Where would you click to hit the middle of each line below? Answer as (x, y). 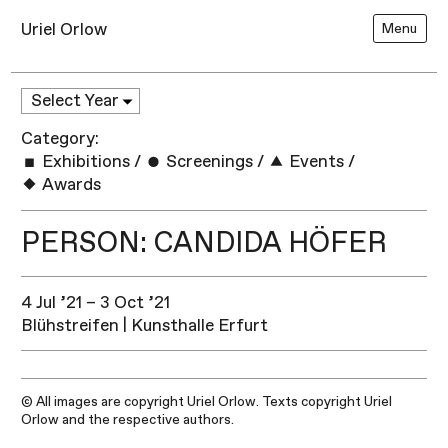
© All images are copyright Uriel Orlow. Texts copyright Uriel (207, 401)
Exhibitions (84, 162)
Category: (60, 139)
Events (315, 162)
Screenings (208, 162)
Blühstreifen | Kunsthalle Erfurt (145, 325)
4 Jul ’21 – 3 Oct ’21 (96, 302)
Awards (70, 185)
